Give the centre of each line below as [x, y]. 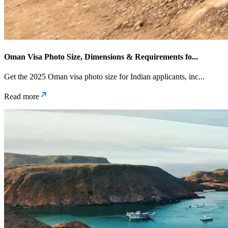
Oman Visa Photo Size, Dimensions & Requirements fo [98, 57]
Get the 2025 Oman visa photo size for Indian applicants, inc [101, 77]
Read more [22, 97]
